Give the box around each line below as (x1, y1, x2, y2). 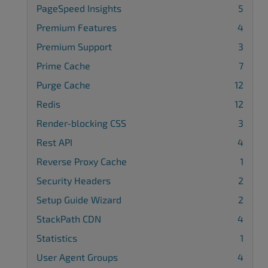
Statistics (36, 232, 77, 243)
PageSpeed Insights (36, 2, 121, 14)
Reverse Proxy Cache (36, 156, 127, 167)
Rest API (36, 136, 72, 148)
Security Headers (36, 175, 111, 186)
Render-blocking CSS (36, 117, 126, 129)
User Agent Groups (36, 251, 118, 263)
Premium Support (36, 41, 112, 52)
